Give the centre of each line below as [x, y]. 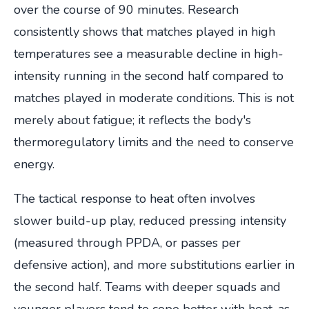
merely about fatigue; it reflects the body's [132, 120]
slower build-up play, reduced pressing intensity [150, 220]
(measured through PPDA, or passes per [127, 242]
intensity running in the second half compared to [149, 76]
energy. [34, 164]
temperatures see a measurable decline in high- [149, 53]
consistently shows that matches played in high [144, 31]
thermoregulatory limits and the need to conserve [154, 142]
